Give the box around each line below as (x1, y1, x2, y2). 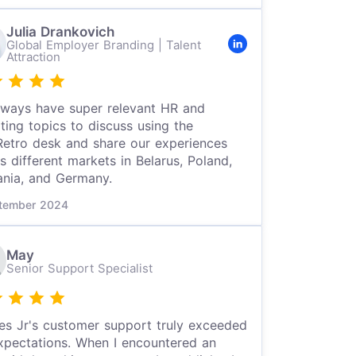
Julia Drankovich (6, 24, 114, 40)
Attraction (6, 49, 60, 64)
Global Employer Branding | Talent (6, 37, 201, 52)
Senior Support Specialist (6, 260, 153, 276)
